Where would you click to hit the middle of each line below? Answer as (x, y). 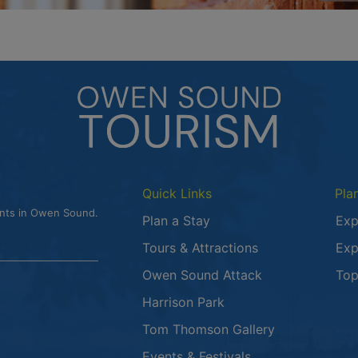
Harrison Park (184, 302)
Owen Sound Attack (203, 275)
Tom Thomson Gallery (209, 329)
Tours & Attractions (201, 248)
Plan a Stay (177, 221)
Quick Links (177, 193)
